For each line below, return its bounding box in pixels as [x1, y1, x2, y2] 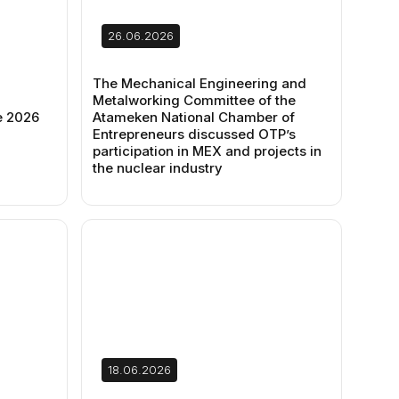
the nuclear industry [93, 159, 224, 176]
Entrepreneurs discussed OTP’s [93, 126, 297, 142]
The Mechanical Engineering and [93, 75, 307, 92]
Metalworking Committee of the [93, 92, 297, 109]
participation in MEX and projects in [93, 142, 322, 159]
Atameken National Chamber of [93, 109, 296, 126]
